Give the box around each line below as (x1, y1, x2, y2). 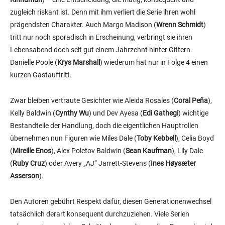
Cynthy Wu (55, 109, 89, 118)
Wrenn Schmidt (156, 21, 203, 29)
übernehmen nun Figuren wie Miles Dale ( (10, 134, 137, 143)
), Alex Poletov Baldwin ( (51, 147, 126, 155)
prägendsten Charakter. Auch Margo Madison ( (10, 21, 156, 29)
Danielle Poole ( (10, 58, 57, 67)
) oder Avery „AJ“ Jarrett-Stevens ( (45, 159, 151, 168)
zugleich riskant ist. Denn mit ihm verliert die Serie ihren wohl (10, 8, 195, 17)
